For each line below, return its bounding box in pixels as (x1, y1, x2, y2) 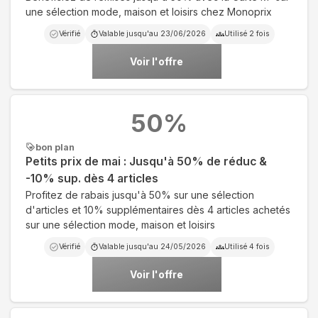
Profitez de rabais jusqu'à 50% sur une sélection (26, 188, 254, 201)
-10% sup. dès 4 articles (26, 171, 158, 185)
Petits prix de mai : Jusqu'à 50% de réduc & (26, 154, 267, 168)
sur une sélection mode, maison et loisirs (26, 218, 215, 231)
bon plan (35, 141, 75, 153)
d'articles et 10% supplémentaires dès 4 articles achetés (26, 203, 290, 216)
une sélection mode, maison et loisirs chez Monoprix (26, 5, 272, 18)
